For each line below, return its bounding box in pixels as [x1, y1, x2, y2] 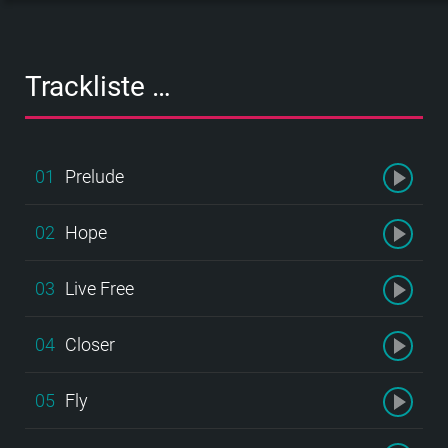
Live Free [65, 277, 134, 299]
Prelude [65, 165, 124, 187]
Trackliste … [25, 69, 171, 103]
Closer [65, 333, 115, 355]
